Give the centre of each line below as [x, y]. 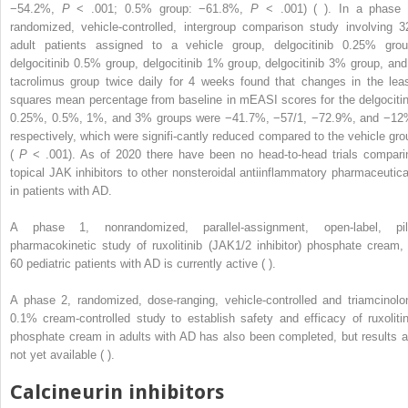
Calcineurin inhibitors [117, 393]
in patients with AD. [61, 191]
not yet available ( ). [62, 355]
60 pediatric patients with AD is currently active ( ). [143, 264]
